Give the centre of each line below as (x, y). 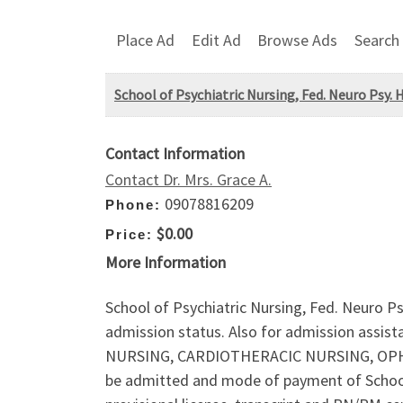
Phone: (133, 205)
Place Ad (145, 40)
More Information (166, 263)
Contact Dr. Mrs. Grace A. (188, 180)
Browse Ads (298, 40)
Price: (129, 234)
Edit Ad (216, 40)
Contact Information (175, 154)
